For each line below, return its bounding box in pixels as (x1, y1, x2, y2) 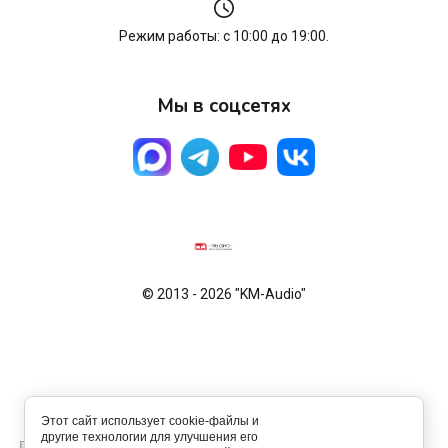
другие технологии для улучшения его (41, 430, 258, 444)
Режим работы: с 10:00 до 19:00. (119, 28, 329, 45)
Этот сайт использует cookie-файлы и (41, 414, 259, 428)
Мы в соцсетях (157, 93, 291, 120)
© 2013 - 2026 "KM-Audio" (142, 286, 306, 303)
